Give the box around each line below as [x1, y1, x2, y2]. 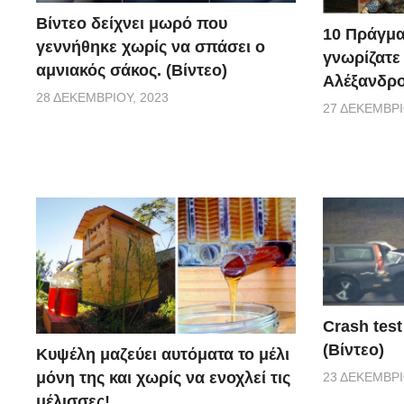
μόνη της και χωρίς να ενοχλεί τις [36, 368, 290, 387]
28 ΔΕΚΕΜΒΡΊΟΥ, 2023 [36, 89, 169, 105]
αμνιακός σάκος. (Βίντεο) [36, 60, 227, 79]
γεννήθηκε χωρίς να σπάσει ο [36, 37, 265, 56]
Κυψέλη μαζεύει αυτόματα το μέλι [36, 344, 289, 363]
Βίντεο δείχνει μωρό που [36, 14, 227, 32]
